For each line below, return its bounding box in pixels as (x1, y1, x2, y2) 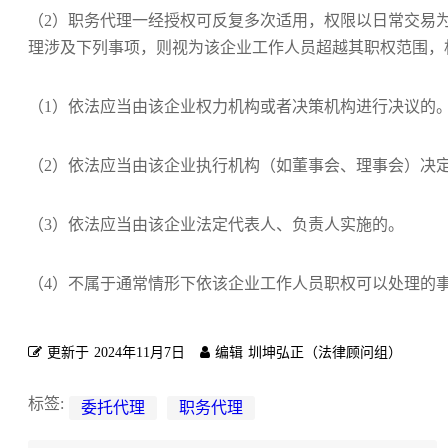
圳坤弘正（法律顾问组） (248, 345, 402, 360)
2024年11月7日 (94, 345, 185, 360)
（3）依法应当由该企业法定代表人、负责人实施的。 (28, 216, 404, 233)
